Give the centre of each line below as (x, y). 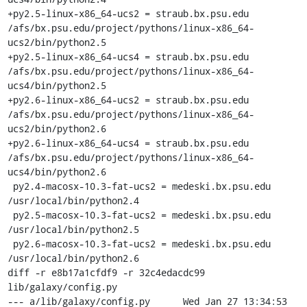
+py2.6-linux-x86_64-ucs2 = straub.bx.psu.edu (128, 99)
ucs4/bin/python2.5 (57, 85)
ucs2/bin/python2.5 (57, 42)
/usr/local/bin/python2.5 (73, 229)
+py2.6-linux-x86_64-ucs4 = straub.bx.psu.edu (128, 143)
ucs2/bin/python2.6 (57, 128)
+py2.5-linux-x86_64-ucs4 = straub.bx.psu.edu (128, 56)
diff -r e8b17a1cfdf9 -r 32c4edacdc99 (106, 272)
